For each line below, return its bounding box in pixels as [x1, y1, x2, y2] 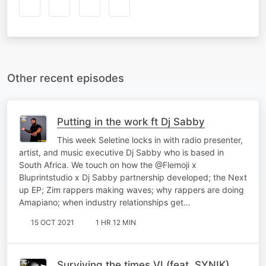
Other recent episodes [7, 71, 124, 84]
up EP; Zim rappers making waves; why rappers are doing [19, 184, 244, 195]
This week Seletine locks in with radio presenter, [57, 134, 243, 145]
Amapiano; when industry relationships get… [19, 197, 191, 207]
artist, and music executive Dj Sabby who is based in [19, 147, 224, 157]
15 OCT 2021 [31, 217, 74, 227]
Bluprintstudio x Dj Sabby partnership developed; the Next [19, 172, 247, 182]
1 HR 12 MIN [96, 217, 136, 227]
